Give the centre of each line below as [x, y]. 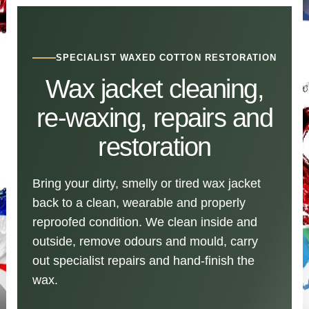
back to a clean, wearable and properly [139, 203]
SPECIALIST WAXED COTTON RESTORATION [166, 58]
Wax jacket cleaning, [154, 89]
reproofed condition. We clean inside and [144, 222]
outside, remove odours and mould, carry [145, 242]
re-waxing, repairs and [154, 118]
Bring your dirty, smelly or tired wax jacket [146, 184]
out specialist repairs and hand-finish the [143, 261]
